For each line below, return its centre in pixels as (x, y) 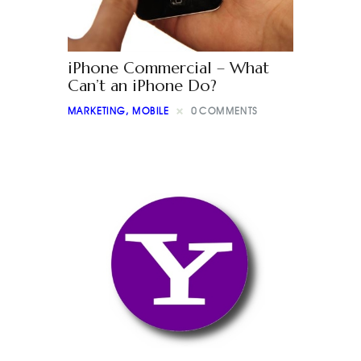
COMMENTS (229, 111)
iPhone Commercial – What (168, 68)
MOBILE (151, 111)
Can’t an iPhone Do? (142, 85)
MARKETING (97, 111)
